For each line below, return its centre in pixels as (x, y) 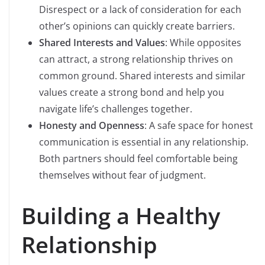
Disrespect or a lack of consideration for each (140, 9)
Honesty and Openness (92, 125)
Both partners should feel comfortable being (138, 158)
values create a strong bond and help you (132, 92)
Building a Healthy (121, 215)
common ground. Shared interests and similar (142, 75)
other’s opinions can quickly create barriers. (137, 26)
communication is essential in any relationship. (144, 142)
